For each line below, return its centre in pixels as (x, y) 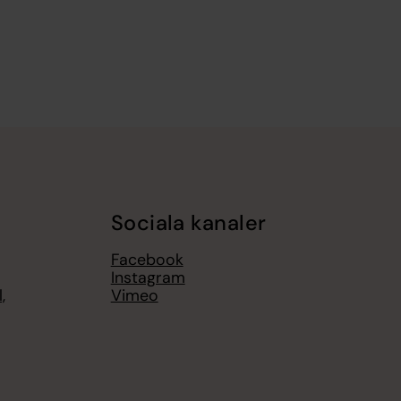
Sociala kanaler (188, 223)
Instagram (148, 277)
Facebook (147, 259)
